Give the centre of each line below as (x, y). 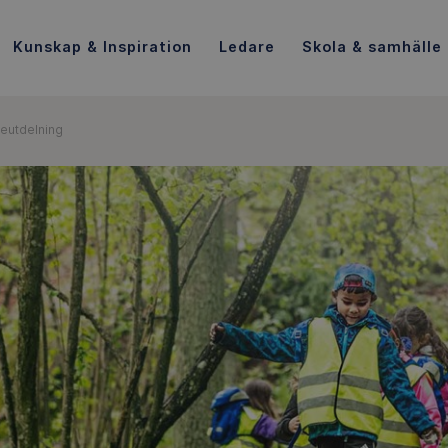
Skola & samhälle (371, 46)
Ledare (246, 46)
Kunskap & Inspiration (102, 46)
